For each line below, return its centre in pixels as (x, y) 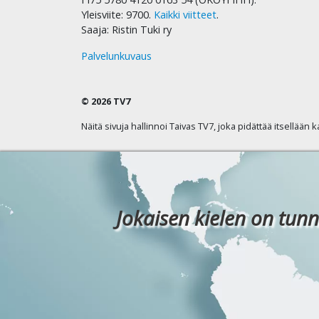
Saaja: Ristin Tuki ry (126, 29)
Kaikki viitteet (185, 14)
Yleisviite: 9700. (117, 14)
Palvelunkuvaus (116, 56)
